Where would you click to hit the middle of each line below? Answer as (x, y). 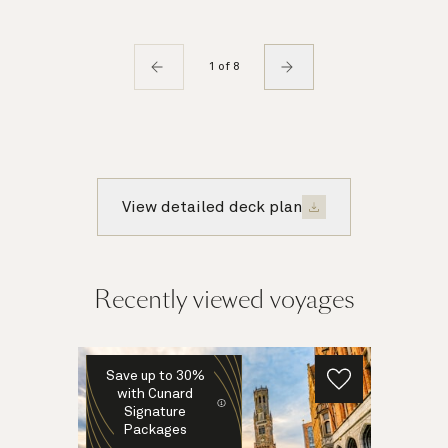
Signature (155, 411)
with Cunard (155, 393)
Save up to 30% (155, 375)
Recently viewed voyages (224, 299)
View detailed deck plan (212, 206)
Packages (155, 429)
